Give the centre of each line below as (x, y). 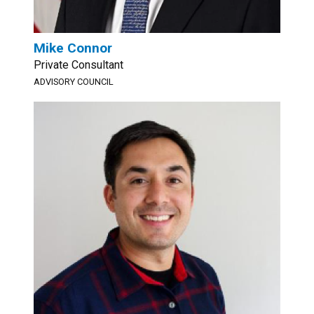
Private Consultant (78, 65)
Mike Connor (73, 48)
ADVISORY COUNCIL (74, 82)
